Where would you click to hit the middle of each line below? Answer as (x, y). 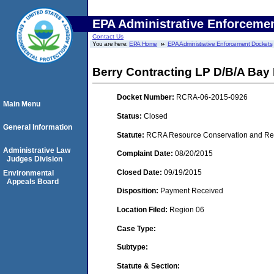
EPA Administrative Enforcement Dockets (220, 44)
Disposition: (139, 191)
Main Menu (22, 104)
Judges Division (35, 159)
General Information (38, 127)
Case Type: (136, 228)
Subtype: (132, 247)
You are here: (111, 44)
